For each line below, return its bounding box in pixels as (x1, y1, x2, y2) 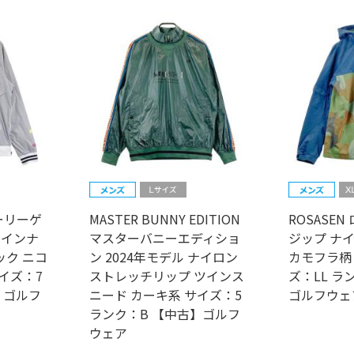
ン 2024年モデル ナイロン (88, 247, 238, 267)
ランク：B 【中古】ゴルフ (88, 304, 240, 324)
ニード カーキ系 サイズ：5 (88, 285, 242, 305)
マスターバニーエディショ (88, 228, 240, 248)
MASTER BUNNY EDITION (88, 209, 240, 229)
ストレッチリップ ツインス (88, 266, 244, 286)
